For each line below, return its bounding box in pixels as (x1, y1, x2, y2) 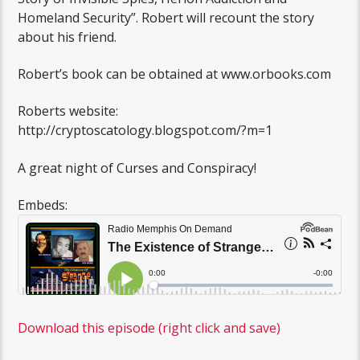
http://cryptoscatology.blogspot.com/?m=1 (18, 121, 273, 140)
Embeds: (18, 196, 68, 215)
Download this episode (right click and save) (18, 318, 281, 337)
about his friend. (18, 27, 117, 46)
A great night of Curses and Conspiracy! (18, 158, 257, 177)
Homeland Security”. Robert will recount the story (18, 8, 315, 27)
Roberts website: (18, 102, 119, 121)
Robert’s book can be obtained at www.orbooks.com (18, 64, 332, 83)
